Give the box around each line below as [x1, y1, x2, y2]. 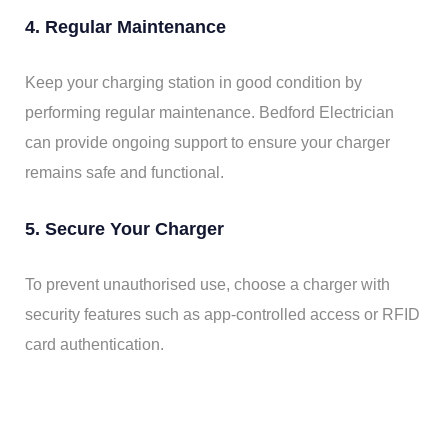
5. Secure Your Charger [25, 219, 224, 240]
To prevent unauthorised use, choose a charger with [25, 276, 390, 294]
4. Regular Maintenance [25, 17, 226, 38]
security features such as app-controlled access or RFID [25, 306, 420, 324]
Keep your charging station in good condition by [25, 74, 362, 92]
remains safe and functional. [25, 164, 224, 182]
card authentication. [25, 336, 164, 354]
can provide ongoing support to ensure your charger [25, 134, 390, 152]
